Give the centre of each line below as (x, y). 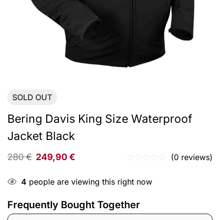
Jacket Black (41, 136)
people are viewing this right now (89, 182)
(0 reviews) (192, 157)
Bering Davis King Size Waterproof (100, 119)
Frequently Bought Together (74, 205)
